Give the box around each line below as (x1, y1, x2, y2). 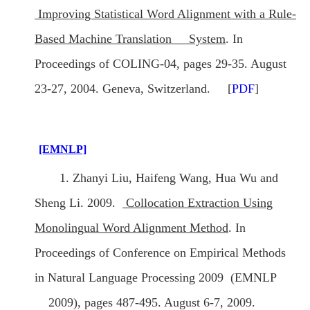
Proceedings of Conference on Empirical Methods (35, 246, 286, 260)
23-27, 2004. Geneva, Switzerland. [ (35, 82, 232, 96)
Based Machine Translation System (35, 32, 226, 46)
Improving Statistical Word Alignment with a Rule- (35, 7, 296, 21)
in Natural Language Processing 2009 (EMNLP (35, 271, 276, 285)
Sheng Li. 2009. (35, 196, 122, 210)
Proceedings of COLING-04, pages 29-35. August (35, 57, 286, 71)
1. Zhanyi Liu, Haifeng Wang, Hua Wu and (60, 171, 278, 185)
